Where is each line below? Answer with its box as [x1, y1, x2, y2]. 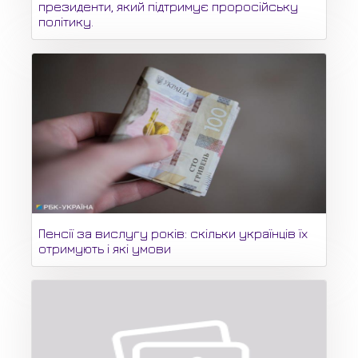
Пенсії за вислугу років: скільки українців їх [38, 226, 308, 241]
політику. [38, 14, 93, 30]
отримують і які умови [38, 241, 171, 257]
